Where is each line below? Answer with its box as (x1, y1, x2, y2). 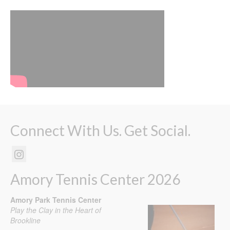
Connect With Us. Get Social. (10, 122, 190, 140)
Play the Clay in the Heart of (10, 205, 101, 216)
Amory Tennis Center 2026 (10, 170, 180, 188)
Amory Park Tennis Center (10, 195, 101, 205)
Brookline (10, 215, 41, 226)
